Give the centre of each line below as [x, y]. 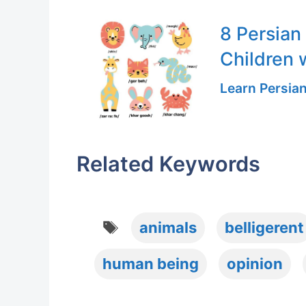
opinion [255, 263]
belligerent [265, 227]
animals [168, 227]
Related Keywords [168, 163]
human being [151, 263]
